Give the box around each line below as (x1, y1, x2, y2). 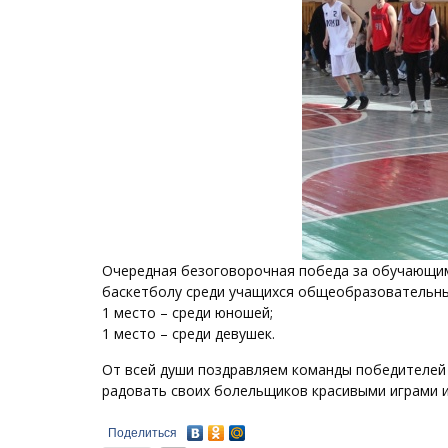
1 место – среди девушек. (102, 324, 275, 343)
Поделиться (108, 426, 177, 441)
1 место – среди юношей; (102, 303, 273, 322)
